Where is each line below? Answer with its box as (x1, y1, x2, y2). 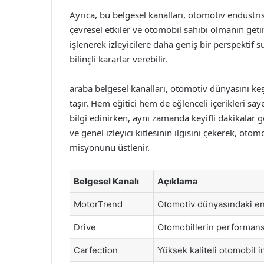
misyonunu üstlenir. (70, 141, 150, 153)
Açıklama (157, 176, 198, 187)
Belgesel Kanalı (74, 176, 139, 187)
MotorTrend (74, 199, 123, 210)
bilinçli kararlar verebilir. (70, 53, 167, 65)
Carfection (74, 245, 118, 256)
